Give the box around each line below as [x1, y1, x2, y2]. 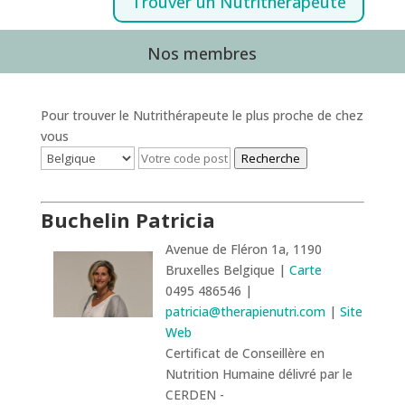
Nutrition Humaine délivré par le [165, 364, 353, 382]
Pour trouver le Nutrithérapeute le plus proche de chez [40, 106, 363, 124]
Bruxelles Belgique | [165, 260, 289, 278]
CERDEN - [165, 385, 224, 403]
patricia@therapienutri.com [165, 302, 325, 320]
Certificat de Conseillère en [165, 344, 325, 362]
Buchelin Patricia [40, 205, 215, 233]
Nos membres [147, 42, 258, 64]
